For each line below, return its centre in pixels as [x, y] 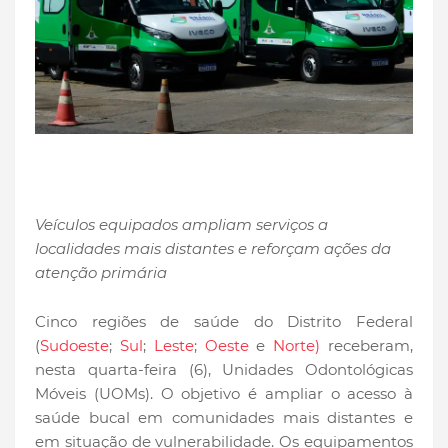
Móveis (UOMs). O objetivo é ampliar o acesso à [224, 393]
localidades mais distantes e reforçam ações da [213, 248]
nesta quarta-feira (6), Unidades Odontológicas [224, 369]
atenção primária [101, 272]
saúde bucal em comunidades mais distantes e [224, 417]
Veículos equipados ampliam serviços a [181, 224]
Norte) [297, 345]
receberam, [367, 345]
